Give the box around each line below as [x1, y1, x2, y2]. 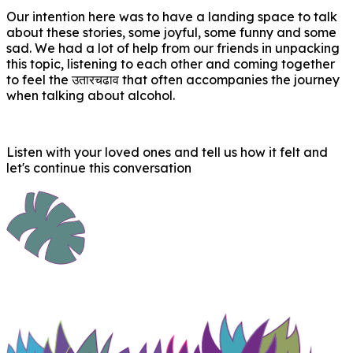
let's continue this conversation [6, 160, 191, 176]
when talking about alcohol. [6, 87, 175, 103]
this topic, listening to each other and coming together [6, 56, 335, 72]
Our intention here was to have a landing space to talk [6, 9, 337, 24]
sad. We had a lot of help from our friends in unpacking [6, 40, 340, 56]
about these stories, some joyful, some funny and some [6, 24, 336, 40]
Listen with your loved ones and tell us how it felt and [6, 144, 328, 160]
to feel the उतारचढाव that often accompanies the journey [6, 72, 340, 87]
